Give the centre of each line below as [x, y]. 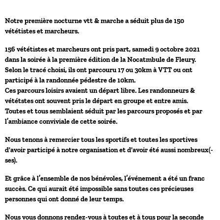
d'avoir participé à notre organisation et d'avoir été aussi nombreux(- [109, 150]
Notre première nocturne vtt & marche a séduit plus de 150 [95, 21]
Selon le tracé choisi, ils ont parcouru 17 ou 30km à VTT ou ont [99, 70]
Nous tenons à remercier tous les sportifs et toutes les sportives [101, 140]
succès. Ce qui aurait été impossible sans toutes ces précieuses [99, 189]
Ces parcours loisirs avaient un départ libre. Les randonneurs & [100, 91]
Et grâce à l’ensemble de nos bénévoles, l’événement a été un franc [105, 179]
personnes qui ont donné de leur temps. [64, 199]
